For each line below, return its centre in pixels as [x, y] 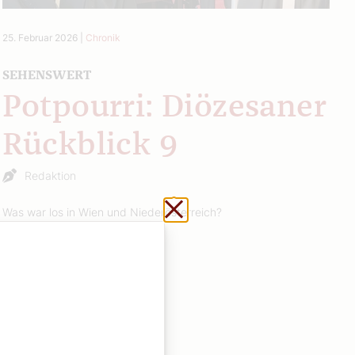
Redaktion [50, 175]
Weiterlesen [36, 235]
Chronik [103, 37]
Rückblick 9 [90, 145]
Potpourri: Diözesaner [164, 107]
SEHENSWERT [46, 75]
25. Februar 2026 [40, 37]
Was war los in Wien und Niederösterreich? [112, 212]
